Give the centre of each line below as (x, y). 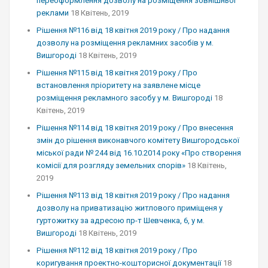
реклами (53, 13)
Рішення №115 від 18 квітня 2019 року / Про (117, 73)
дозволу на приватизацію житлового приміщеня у (130, 208)
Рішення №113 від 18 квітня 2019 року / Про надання (133, 195)
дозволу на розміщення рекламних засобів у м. (125, 43)
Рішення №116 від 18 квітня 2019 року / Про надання (133, 30)
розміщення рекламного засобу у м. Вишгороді (124, 98)
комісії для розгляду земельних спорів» (111, 165)
